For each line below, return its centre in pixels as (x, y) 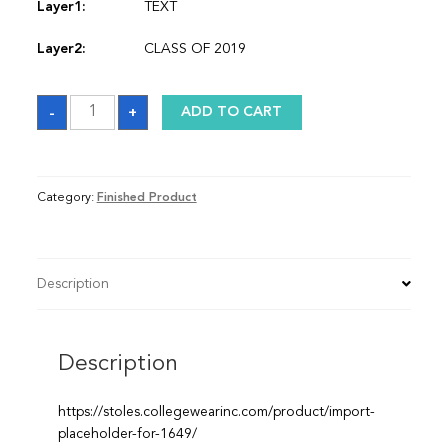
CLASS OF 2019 (194, 49)
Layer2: (61, 49)
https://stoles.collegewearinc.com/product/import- (216, 411)
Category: (66, 197)
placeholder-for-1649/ (127, 433)
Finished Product (146, 197)
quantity (94, 114)
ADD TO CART (232, 112)
